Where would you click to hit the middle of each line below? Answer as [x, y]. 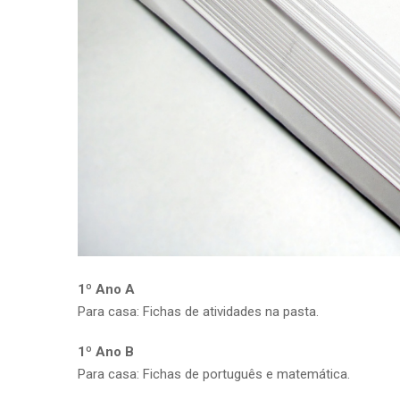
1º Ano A [106, 289]
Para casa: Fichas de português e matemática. [214, 374]
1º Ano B [106, 351]
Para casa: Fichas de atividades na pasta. [198, 311]
